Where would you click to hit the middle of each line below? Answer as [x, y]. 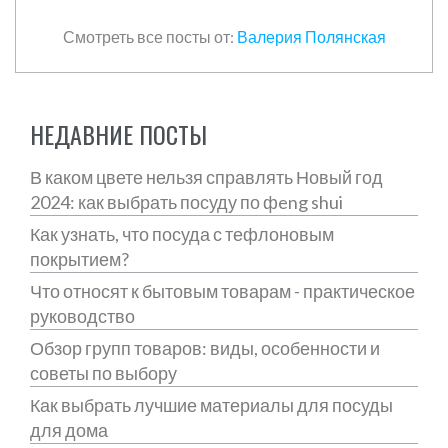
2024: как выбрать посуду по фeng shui [186, 201]
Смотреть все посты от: [149, 36]
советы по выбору [103, 372]
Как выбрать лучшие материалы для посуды [211, 404]
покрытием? [79, 258]
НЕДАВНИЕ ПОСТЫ [118, 133]
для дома [69, 429]
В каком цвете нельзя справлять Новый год [206, 176]
